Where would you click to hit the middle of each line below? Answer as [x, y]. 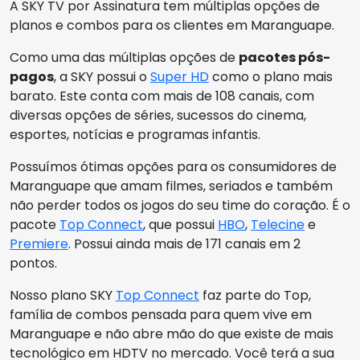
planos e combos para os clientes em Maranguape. [172, 25]
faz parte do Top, [255, 295]
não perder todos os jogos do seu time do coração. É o [180, 205]
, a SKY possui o [102, 77]
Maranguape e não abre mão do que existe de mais [172, 334]
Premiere [39, 244]
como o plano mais [271, 77]
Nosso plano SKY [63, 295]
